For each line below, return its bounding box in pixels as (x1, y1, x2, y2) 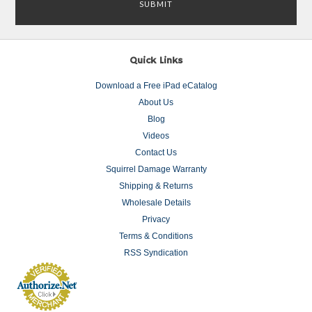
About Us (139, 97, 173, 107)
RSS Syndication (124, 248, 188, 258)
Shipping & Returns (119, 181, 193, 191)
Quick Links (130, 54, 182, 67)
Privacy (142, 214, 170, 224)
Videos (143, 131, 169, 141)
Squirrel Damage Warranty (105, 164, 207, 174)
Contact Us (135, 148, 177, 157)
